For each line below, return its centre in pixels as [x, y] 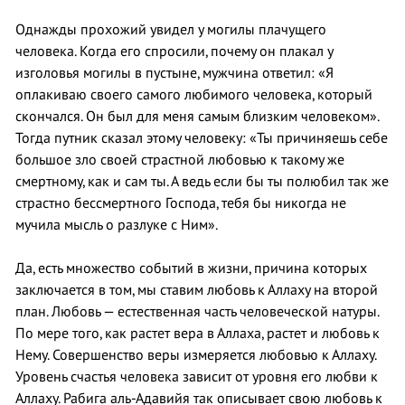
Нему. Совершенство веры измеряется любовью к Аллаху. [196, 355]
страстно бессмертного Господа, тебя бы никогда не [181, 203]
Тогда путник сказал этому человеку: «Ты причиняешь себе [202, 138]
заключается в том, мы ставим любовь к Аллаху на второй [197, 290]
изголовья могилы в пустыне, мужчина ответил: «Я [174, 73]
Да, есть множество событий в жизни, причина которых [191, 268]
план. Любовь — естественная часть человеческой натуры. [197, 311]
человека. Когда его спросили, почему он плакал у [174, 51]
